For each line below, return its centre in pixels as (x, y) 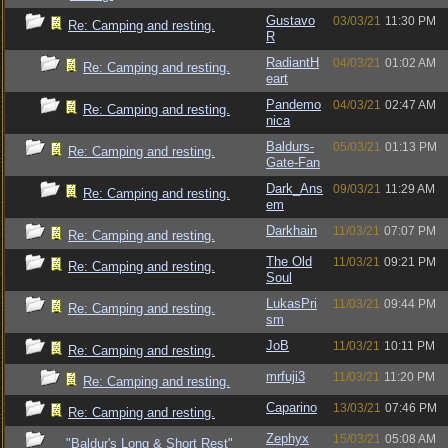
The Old (289, 261)
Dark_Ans (294, 188)
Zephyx (287, 438)
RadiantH (292, 62)
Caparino (291, 407)
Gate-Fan (293, 162)
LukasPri (291, 303)
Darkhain (291, 230)
